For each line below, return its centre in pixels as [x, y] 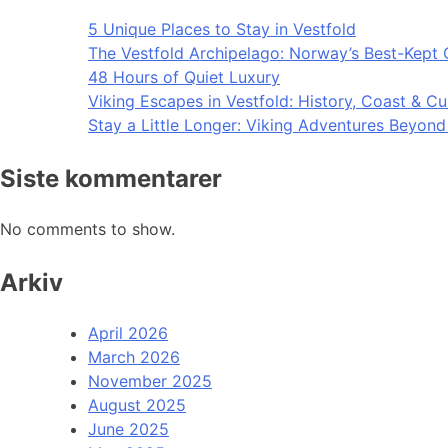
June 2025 [128, 429]
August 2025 [137, 405]
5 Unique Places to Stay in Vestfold [222, 29]
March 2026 [134, 357]
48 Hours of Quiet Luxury [184, 77]
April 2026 [128, 333]
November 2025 [150, 381]
